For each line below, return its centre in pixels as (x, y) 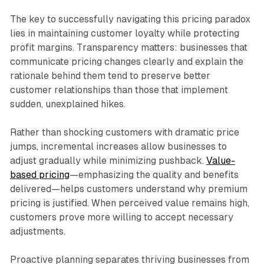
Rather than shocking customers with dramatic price (124, 133)
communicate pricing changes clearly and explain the (126, 62)
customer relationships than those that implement (119, 90)
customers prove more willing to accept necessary (121, 217)
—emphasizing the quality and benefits (154, 175)
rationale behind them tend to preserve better (110, 76)
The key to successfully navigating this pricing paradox (130, 19)
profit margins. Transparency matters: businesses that (128, 48)
